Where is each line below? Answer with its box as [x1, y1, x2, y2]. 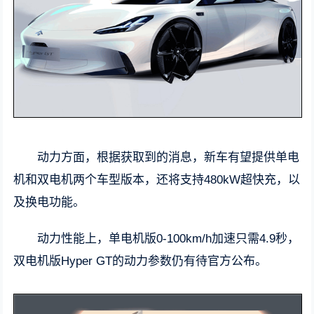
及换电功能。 [13, 195, 86, 209]
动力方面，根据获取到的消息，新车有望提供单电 [37, 150, 300, 164]
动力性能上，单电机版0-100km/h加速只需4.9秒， [37, 231, 300, 245]
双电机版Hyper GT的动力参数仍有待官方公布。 [13, 254, 268, 268]
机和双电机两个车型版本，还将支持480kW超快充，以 [13, 172, 301, 186]
